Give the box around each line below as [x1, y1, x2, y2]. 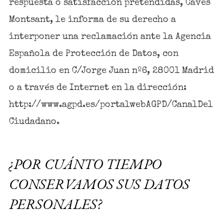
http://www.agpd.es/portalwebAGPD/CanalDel [8, 100, 213, 109]
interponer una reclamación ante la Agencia [8, 32, 211, 41]
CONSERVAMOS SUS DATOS [8, 174, 189, 194]
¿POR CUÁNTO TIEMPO [8, 154, 161, 174]
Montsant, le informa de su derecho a [8, 15, 176, 24]
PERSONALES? [8, 194, 101, 214]
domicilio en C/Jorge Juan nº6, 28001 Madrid [8, 66, 214, 75]
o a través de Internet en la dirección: [8, 83, 186, 92]
